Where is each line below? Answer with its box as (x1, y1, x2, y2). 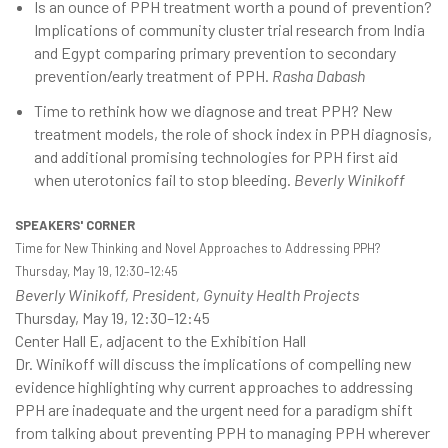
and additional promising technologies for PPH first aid (34, 147, 399, 167)
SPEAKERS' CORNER (15, 216, 135, 233)
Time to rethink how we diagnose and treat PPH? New (34, 101, 394, 121)
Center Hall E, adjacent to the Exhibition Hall (15, 330, 306, 350)
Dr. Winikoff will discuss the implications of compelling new (15, 353, 412, 373)
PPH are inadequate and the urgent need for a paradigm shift (15, 399, 413, 419)
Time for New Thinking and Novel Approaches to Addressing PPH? (15, 239, 381, 256)
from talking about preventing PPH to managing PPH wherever (15, 422, 430, 442)
